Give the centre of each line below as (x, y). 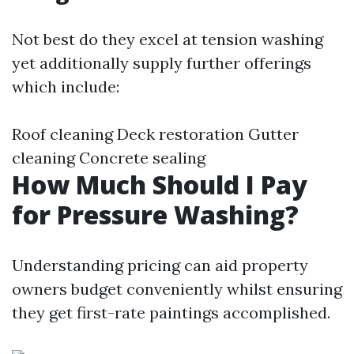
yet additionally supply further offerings (162, 63)
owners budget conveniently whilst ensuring (177, 289)
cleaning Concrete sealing (109, 158)
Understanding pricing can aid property (160, 265)
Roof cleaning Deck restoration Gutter (155, 134)
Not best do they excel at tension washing (168, 39)
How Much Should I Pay (160, 185)
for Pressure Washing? (155, 215)
